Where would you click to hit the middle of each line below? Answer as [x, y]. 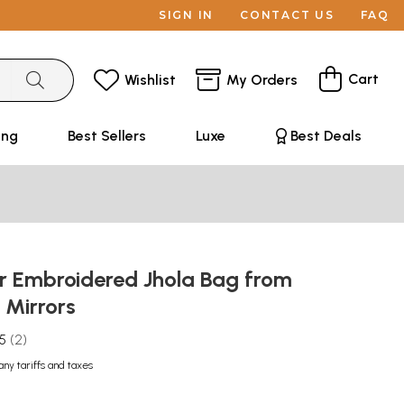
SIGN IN [186, 15]
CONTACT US [287, 15]
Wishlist [150, 79]
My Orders [262, 79]
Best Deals [326, 136]
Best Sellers [106, 136]
